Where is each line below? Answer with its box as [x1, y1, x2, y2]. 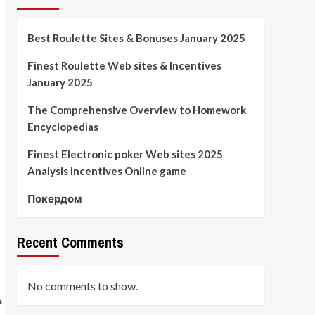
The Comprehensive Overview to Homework [27, 103, 246, 116]
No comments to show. [27, 279, 138, 292]
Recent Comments [16, 233, 124, 252]
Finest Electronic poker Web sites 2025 [27, 148, 223, 160]
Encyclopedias [27, 120, 98, 133]
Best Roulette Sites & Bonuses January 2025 [27, 32, 245, 44]
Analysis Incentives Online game [27, 165, 186, 177]
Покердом [27, 192, 82, 205]
